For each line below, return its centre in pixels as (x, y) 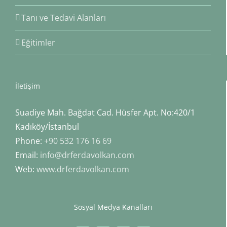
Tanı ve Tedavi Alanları (64, 17)
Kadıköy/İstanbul (47, 126)
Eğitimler (38, 42)
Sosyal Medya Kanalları (113, 207)
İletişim (28, 86)
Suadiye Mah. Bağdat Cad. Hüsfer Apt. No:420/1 (105, 112)
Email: (28, 155)
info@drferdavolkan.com (87, 155)
